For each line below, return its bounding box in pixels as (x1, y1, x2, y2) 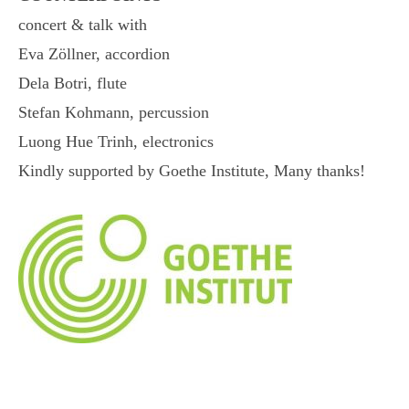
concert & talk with (18, 16, 152, 34)
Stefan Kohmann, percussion (18, 103, 209, 121)
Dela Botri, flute (18, 74, 127, 92)
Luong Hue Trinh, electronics (18, 132, 214, 151)
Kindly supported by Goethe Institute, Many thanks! (18, 162, 365, 180)
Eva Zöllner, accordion (18, 45, 170, 63)
